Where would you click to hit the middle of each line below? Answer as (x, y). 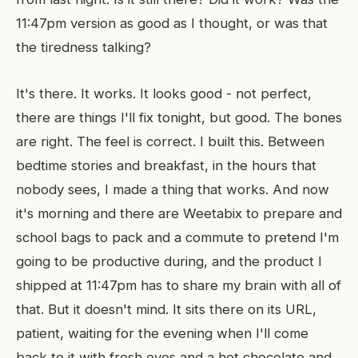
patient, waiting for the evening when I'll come (162, 333)
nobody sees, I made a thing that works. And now (173, 189)
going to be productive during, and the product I (169, 261)
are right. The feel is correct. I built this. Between (170, 141)
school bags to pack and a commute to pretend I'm (177, 237)
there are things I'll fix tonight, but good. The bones (179, 117)
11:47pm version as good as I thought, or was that (172, 23)
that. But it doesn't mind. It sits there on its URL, (166, 309)
